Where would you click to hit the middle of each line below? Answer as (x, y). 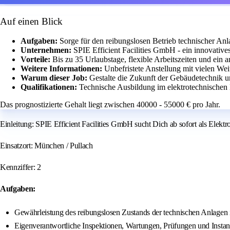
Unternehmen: (47, 50)
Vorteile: (36, 60)
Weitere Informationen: (62, 69)
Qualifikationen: (50, 87)
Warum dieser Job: (55, 78)
